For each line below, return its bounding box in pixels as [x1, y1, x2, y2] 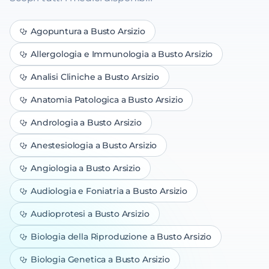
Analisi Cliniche [31, 71, 95, 82]
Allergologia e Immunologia [31, 49, 149, 59]
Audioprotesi [31, 208, 86, 219]
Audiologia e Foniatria [31, 186, 124, 196]
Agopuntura [31, 26, 82, 37]
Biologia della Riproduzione [31, 231, 148, 242]
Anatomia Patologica [31, 94, 119, 105]
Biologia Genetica [31, 254, 106, 265]
